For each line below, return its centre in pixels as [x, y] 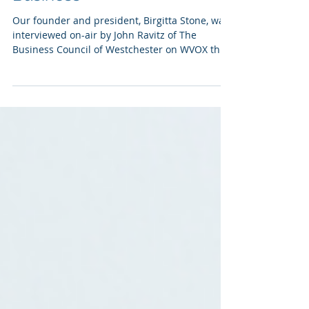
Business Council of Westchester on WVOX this [120, 80]
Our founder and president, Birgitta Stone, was [121, 51]
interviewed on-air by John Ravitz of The [104, 66]
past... [27, 95]
